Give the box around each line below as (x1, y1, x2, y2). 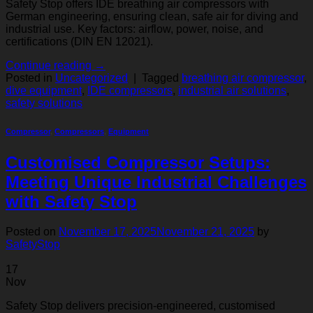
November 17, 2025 (59, 225, 156, 238)
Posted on (6, 225, 59, 238)
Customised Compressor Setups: (6, 152, 270, 172)
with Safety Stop (6, 191, 137, 211)
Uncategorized (55, 71, 128, 84)
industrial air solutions (178, 84, 286, 96)
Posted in (6, 71, 55, 84)
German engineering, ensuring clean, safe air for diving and (6, 10, 298, 22)
